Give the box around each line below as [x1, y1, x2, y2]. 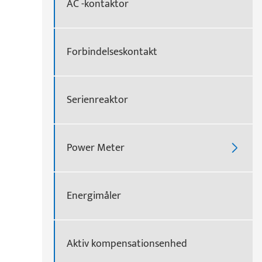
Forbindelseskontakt [67, 43, 157, 61]
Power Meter [67, 139, 125, 157]
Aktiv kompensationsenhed [67, 235, 187, 253]
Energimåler [67, 187, 121, 205]
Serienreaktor [67, 91, 128, 109]
